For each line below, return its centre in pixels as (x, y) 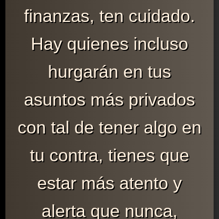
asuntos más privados (109, 100)
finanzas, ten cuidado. (109, 16)
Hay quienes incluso (109, 44)
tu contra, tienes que (109, 155)
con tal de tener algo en (109, 128)
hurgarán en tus (109, 72)
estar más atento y (109, 183)
